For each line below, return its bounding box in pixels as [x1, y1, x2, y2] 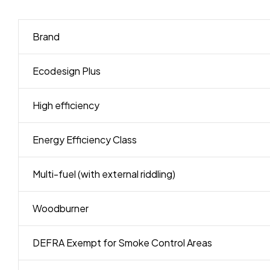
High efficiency [32, 99, 99, 112]
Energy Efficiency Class [32, 133, 137, 146]
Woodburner [32, 202, 89, 215]
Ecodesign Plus [32, 64, 101, 78]
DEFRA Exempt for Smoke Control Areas [32, 236, 212, 250]
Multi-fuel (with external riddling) [32, 168, 175, 181]
